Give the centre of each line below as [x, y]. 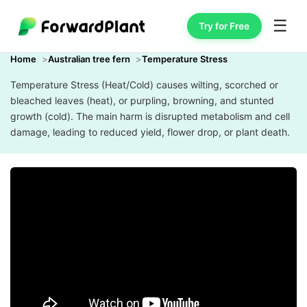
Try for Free [224, 26]
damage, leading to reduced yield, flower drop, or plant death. [150, 132]
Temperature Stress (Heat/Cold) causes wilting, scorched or [144, 85]
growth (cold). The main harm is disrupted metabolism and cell [150, 116]
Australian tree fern [89, 59]
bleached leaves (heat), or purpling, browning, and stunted [142, 100]
